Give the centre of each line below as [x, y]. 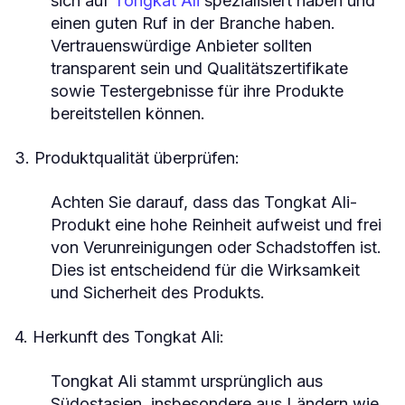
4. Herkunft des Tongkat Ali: [119, 337]
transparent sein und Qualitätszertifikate [199, 68]
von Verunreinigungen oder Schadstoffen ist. [216, 247]
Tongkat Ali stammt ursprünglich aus [187, 381]
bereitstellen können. [128, 113]
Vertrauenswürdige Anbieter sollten [181, 46]
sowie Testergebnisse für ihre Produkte [197, 91]
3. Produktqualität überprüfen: [127, 158]
